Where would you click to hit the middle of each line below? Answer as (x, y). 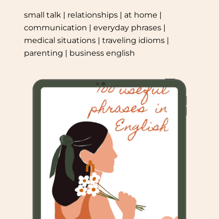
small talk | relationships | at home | (93, 15)
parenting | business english (80, 53)
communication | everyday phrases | (95, 28)
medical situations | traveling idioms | (97, 41)
